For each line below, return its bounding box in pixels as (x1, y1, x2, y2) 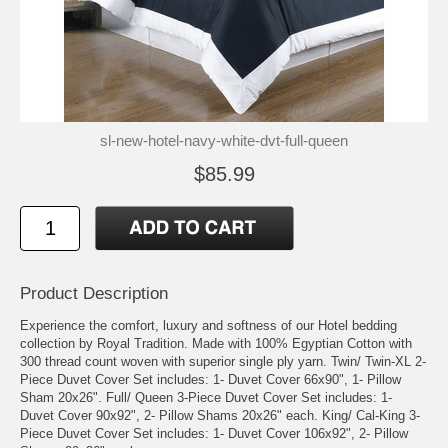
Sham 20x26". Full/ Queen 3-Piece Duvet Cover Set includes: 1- (20, 389, 392, 405)
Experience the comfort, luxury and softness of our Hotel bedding (20, 317, 397, 333)
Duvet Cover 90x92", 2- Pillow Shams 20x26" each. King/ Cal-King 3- (20, 407, 420, 423)
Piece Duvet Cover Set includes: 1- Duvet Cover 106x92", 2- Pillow (20, 425, 408, 441)
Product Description (20, 283, 168, 303)
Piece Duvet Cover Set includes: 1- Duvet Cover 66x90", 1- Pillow (20, 371, 401, 387)
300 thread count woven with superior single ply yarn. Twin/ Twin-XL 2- (20, 353, 426, 369)
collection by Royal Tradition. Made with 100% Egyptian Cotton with (20, 335, 412, 351)
